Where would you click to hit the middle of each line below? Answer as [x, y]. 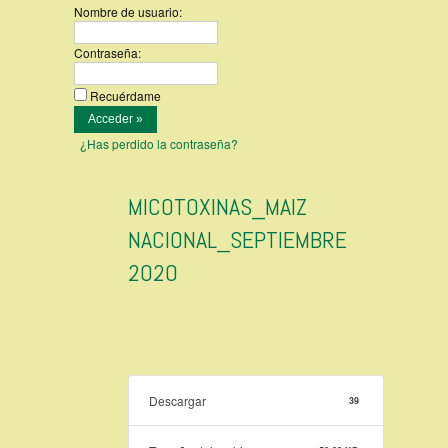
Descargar [177, 401]
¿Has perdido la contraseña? [159, 143]
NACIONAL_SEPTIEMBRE [237, 239]
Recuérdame [125, 95]
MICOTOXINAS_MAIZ [217, 206]
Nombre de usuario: [128, 11]
